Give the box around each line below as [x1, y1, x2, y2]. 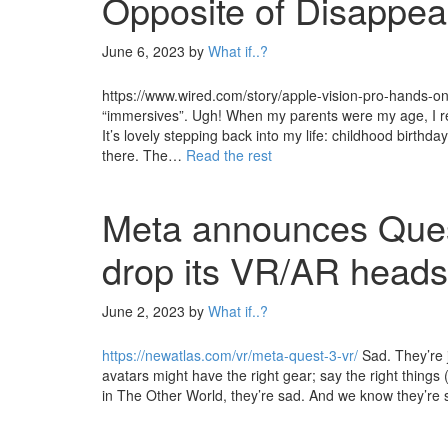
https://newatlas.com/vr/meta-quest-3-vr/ [102, 345, 358, 365]
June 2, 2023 [102, 301, 185, 321]
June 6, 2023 [102, 41, 185, 61]
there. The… [102, 145, 186, 165]
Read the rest [186, 145, 272, 165]
